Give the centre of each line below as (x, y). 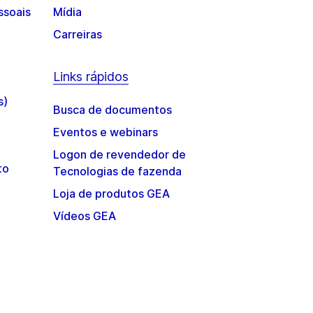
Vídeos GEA (84, 216)
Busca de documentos (112, 110)
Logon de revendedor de (119, 154)
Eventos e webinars (105, 132)
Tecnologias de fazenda (117, 171)
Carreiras (77, 34)
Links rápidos (90, 77)
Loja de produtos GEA (111, 194)
